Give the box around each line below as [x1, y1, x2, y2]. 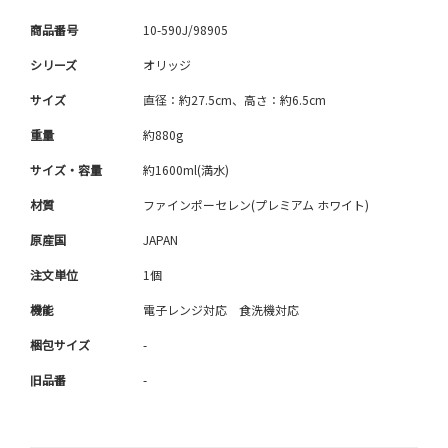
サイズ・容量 [30, 161, 102, 179]
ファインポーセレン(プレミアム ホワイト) [143, 196, 369, 214]
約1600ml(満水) [143, 161, 229, 179]
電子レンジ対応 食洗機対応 [143, 301, 299, 319]
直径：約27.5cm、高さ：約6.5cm [143, 91, 326, 109]
